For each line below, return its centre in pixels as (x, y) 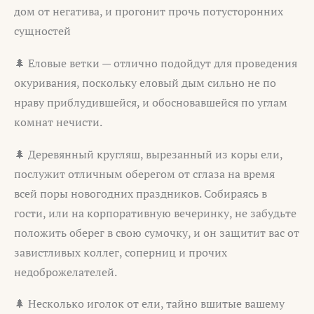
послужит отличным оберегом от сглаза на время (144, 173)
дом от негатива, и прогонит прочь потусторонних (149, 12)
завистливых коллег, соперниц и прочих (121, 252)
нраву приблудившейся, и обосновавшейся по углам (151, 103)
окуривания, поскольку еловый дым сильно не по (145, 83)
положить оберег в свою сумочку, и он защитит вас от (157, 232)
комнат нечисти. (58, 122)
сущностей (42, 31)
